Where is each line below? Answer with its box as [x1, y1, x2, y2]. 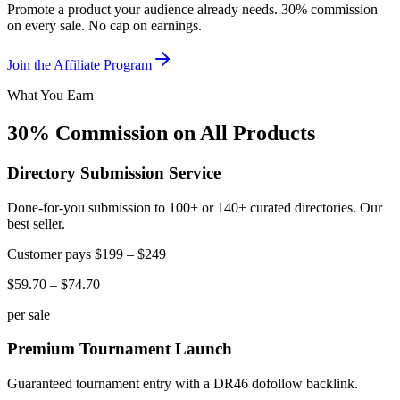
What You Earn [7, 87, 94, 103]
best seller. [7, 215, 65, 231]
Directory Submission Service [7, 162, 221, 182]
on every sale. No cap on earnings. [7, 17, 202, 33]
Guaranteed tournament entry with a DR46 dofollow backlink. [7, 375, 358, 391]
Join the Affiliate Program [7, 56, 152, 72]
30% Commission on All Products [7, 121, 315, 145]
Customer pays [7, 246, 95, 262]
